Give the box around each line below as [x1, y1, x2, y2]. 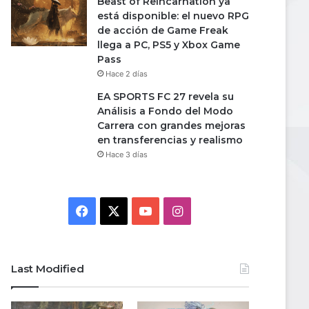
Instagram [181, 203, 241, 217]
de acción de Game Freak [97, 24, 228, 37]
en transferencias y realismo [97, 134, 243, 146]
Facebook [88, 203, 146, 217]
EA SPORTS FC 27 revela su [97, 90, 234, 103]
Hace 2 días [106, 69, 148, 79]
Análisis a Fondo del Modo [97, 105, 233, 117]
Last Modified [11, 262, 84, 275]
